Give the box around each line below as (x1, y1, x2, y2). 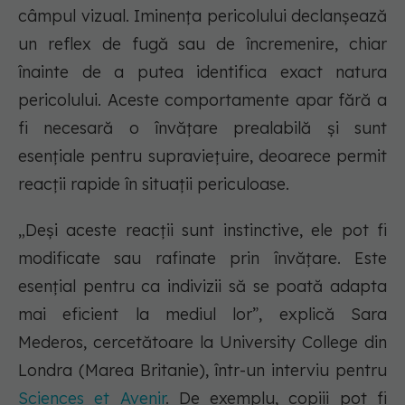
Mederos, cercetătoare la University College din (18, 332, 387, 353)
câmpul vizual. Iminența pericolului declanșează (18, 5, 387, 26)
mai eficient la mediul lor (18, 304, 253, 325)
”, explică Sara (252, 304, 388, 325)
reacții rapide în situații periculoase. (18, 174, 289, 194)
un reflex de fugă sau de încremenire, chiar (18, 33, 387, 54)
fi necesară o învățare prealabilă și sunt (18, 118, 387, 138)
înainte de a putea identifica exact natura (18, 61, 387, 82)
